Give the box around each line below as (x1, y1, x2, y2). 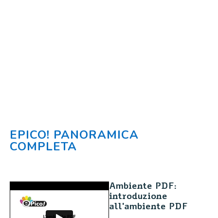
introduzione (109, 192, 167, 201)
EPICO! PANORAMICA (10, 127, 139, 143)
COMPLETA (10, 139, 77, 154)
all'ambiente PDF (109, 202, 188, 212)
